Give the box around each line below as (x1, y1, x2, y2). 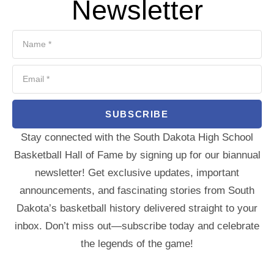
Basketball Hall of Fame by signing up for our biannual (13, 149, 261, 161)
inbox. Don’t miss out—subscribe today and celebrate (15, 220, 259, 232)
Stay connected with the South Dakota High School (21, 131, 253, 143)
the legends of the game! (81, 237, 193, 250)
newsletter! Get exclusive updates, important (35, 166, 239, 179)
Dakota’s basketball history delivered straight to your (17, 202, 257, 214)
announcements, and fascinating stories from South (20, 184, 254, 196)
